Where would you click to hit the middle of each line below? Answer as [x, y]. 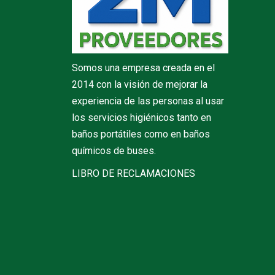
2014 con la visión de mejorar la [140, 84]
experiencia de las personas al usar [148, 101]
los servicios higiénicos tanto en [141, 117]
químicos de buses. [114, 150]
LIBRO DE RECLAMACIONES [134, 173]
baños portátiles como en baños [141, 134]
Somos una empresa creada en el [143, 68]
